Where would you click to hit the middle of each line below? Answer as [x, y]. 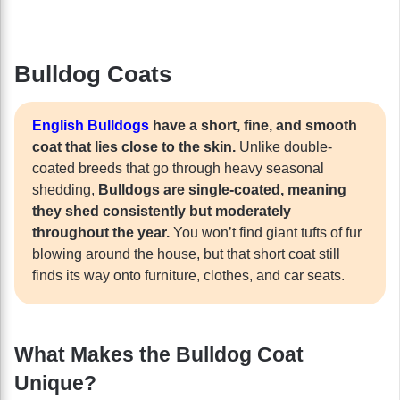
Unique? [55, 383]
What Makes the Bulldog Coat [159, 354]
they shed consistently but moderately [162, 211]
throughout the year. [103, 232]
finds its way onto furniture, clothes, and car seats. [188, 275]
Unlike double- [286, 146]
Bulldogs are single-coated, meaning [222, 189]
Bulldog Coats [93, 74]
